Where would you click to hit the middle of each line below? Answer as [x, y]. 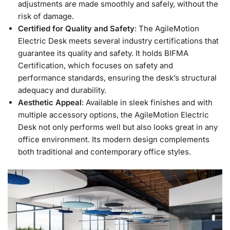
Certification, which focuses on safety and [95, 66]
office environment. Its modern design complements [114, 140]
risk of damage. [46, 16]
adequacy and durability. [62, 90]
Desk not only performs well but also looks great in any [118, 127]
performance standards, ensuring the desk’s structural [117, 78]
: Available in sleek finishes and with [147, 103]
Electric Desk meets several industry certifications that [118, 41]
